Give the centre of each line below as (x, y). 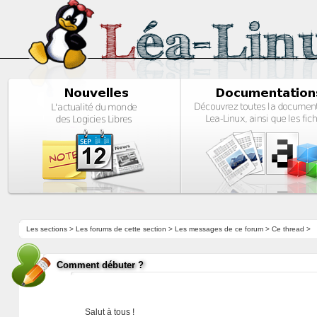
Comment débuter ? (100, 265)
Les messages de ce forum (219, 229)
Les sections (46, 229)
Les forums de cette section (121, 229)
